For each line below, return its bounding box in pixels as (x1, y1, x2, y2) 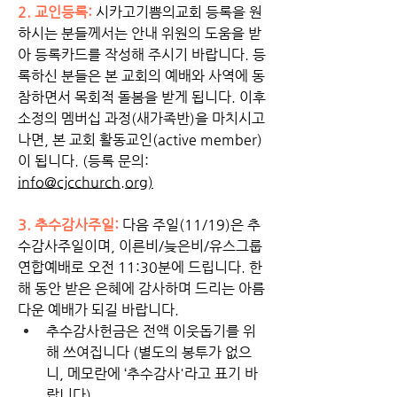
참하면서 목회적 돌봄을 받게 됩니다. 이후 (18, 88, 266, 105)
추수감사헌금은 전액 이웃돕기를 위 (46, 322, 256, 339)
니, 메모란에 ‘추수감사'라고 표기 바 (46, 364, 258, 382)
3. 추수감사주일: (18, 215, 122, 233)
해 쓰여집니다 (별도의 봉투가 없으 (46, 343, 252, 361)
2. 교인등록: (18, 3, 96, 20)
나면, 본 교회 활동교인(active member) (18, 130, 262, 148)
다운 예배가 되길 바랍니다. (18, 300, 183, 318)
